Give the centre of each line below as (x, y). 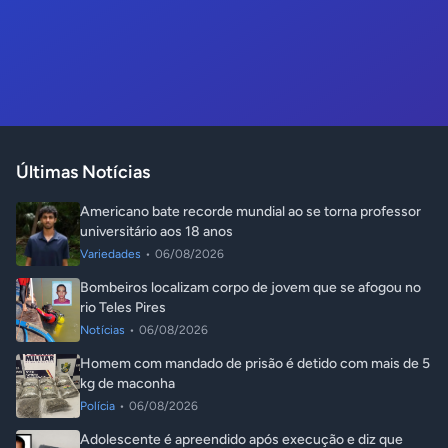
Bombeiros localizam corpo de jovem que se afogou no (250, 288)
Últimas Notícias (83, 172)
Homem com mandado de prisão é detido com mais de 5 (255, 364)
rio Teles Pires (123, 308)
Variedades (110, 254)
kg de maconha (127, 384)
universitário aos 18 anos (156, 232)
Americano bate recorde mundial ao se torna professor (250, 212)
